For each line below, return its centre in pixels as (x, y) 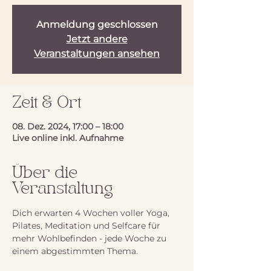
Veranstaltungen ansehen (97, 54)
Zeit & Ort (47, 103)
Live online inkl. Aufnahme (68, 138)
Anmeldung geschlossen (97, 24)
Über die (45, 173)
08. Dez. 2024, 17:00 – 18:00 (68, 126)
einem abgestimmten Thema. (75, 251)
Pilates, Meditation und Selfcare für (87, 226)
